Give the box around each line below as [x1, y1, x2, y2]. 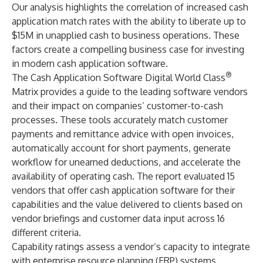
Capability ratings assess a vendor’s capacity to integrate [12, 241, 250, 252]
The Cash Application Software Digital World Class [12, 72, 225, 83]
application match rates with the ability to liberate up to [12, 15, 246, 27]
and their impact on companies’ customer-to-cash [12, 100, 223, 112]
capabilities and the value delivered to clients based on [12, 198, 242, 210]
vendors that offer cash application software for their [12, 184, 235, 196]
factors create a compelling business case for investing [12, 43, 244, 55]
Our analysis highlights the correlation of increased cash [12, 1, 248, 13]
